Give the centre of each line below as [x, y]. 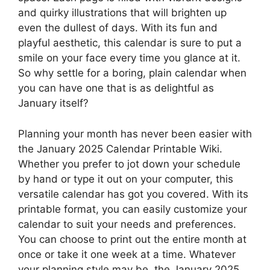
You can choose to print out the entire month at [132, 239]
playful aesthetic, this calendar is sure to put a [130, 43]
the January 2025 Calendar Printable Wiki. [120, 149]
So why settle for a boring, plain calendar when [132, 73]
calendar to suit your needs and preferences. [127, 224]
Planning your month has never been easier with [135, 133]
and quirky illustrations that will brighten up [122, 13]
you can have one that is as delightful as [116, 88]
